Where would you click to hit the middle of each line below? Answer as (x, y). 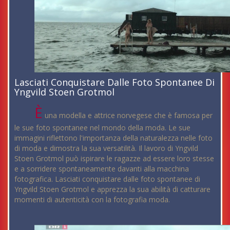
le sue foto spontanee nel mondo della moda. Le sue (102, 128)
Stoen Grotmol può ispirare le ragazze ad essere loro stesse (114, 159)
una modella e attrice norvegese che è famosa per (128, 116)
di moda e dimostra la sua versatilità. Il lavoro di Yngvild (106, 148)
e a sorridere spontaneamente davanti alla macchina (102, 169)
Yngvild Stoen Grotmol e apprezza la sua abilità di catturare (112, 189)
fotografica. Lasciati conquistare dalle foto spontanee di (107, 179)
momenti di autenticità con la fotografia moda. (92, 200)
